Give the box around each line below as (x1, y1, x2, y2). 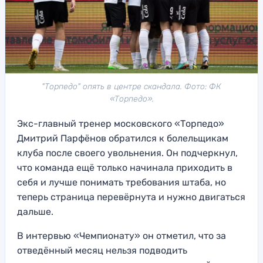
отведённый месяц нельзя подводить (17, 245, 187, 257)
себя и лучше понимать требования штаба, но (17, 177, 226, 188)
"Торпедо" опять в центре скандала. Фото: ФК (42, 82, 221, 92)
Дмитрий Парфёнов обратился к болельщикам (17, 133, 228, 144)
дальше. (17, 206, 53, 218)
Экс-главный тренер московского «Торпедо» (17, 118, 224, 130)
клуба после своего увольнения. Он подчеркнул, (17, 147, 238, 159)
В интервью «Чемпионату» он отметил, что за (17, 230, 226, 242)
